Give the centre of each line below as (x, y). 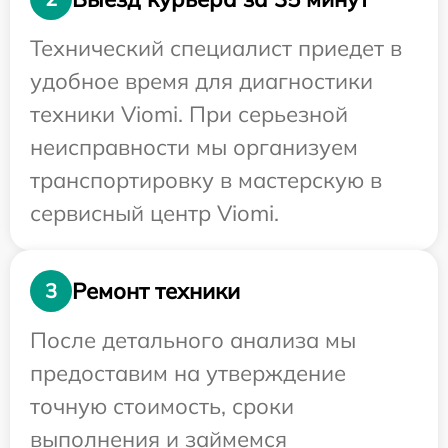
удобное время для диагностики (201, 81)
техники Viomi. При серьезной (189, 114)
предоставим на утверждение (188, 373)
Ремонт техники (156, 290)
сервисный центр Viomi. (154, 213)
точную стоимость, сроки (162, 406)
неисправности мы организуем (194, 147)
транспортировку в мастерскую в (206, 180)
